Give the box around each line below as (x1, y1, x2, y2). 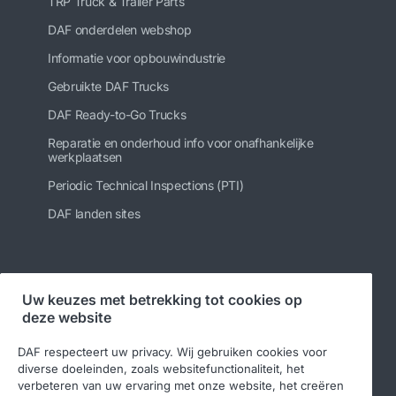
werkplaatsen (48, 148, 122, 164)
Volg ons (48, 281, 103, 300)
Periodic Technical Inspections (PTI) (48, 177, 244, 193)
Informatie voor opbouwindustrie (48, 49, 226, 65)
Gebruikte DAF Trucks (48, 78, 169, 94)
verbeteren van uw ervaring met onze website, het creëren (18, 377, 344, 392)
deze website (22, 308, 111, 326)
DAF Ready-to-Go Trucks (48, 106, 187, 122)
